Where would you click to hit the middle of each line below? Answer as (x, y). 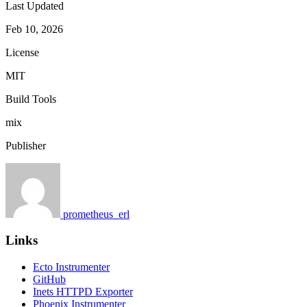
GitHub (49, 279)
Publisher (26, 145)
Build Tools (31, 99)
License (22, 52)
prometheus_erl (96, 214)
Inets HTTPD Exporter (83, 291)
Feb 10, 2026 (34, 29)
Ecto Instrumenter (71, 267)
